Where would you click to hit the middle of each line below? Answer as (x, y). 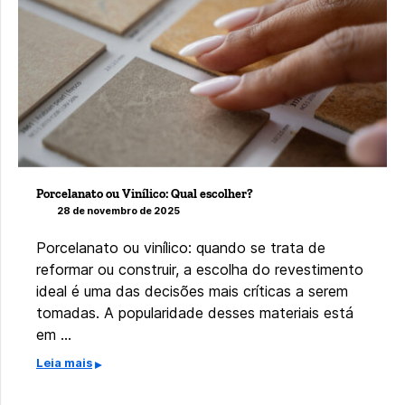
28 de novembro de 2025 (118, 211)
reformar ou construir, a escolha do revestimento (200, 269)
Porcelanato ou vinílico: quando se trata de (181, 247)
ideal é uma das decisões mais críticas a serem (192, 291)
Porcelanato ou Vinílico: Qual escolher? (145, 194)
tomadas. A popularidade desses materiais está (195, 312)
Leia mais (64, 363)
